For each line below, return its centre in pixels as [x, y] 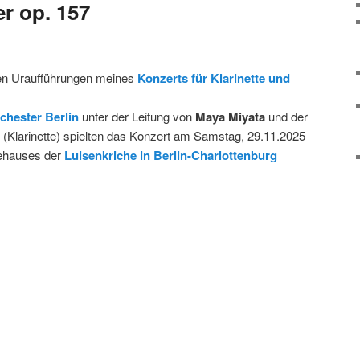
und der [286, 116]
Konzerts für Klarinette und [214, 78]
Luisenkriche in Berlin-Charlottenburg [171, 155]
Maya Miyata [230, 116]
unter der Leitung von [137, 116]
